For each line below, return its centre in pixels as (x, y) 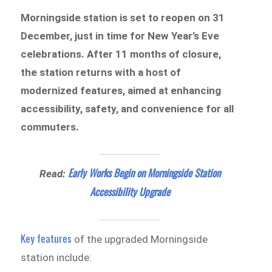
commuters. (53, 127)
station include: (59, 257)
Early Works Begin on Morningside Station (144, 173)
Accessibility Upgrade (130, 192)
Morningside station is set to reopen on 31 (123, 18)
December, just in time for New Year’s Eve (120, 36)
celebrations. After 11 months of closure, (121, 54)
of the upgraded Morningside (140, 239)
